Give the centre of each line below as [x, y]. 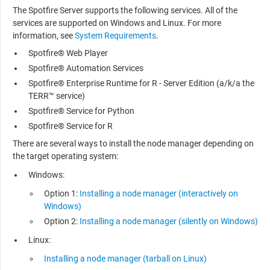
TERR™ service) [57, 96]
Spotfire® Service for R [71, 126]
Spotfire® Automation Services [86, 68]
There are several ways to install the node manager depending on [133, 143]
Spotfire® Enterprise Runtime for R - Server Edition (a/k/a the [141, 83]
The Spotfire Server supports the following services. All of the [125, 10]
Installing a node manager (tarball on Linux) [125, 258]
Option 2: [62, 221]
